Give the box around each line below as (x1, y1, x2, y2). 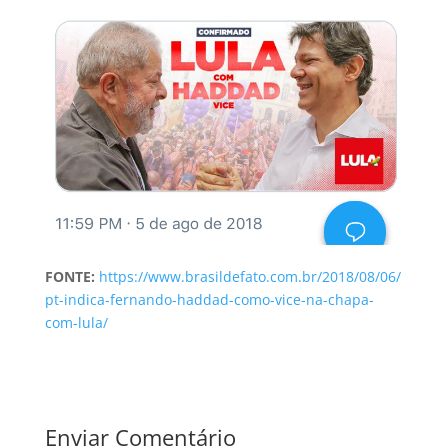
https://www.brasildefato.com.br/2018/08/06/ (98, 266, 401, 286)
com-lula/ (44, 312, 108, 332)
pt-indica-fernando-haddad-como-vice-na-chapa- (44, 289, 374, 309)
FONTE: (44, 266, 95, 286)
